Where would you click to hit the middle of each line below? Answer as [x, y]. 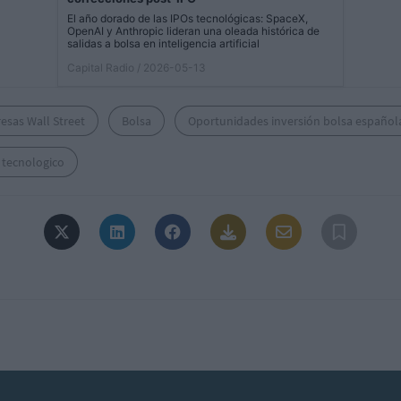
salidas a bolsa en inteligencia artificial [163, 44]
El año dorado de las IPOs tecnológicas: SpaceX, [188, 19]
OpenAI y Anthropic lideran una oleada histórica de [193, 31]
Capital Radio [101, 68]
